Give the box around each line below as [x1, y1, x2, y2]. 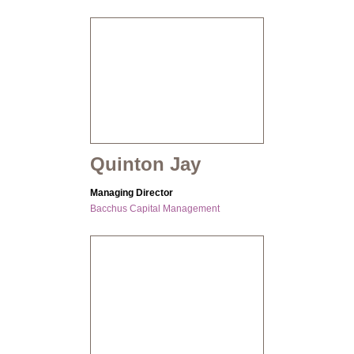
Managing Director [90, 187, 173, 199]
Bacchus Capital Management [90, 203, 220, 215]
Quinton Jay [90, 153, 201, 175]
